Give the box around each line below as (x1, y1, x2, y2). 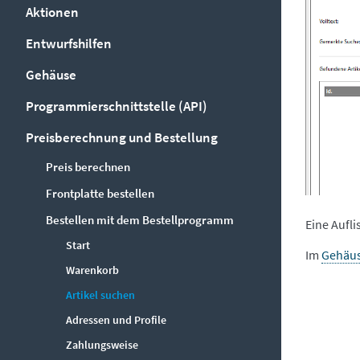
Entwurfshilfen (26, 35, 112, 52)
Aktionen (26, 3, 79, 21)
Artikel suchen (66, 288, 135, 302)
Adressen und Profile (66, 313, 166, 327)
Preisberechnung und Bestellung (26, 129, 218, 146)
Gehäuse (26, 66, 76, 84)
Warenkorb (66, 263, 119, 277)
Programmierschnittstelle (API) (26, 97, 207, 115)
